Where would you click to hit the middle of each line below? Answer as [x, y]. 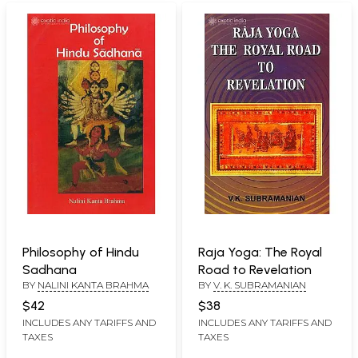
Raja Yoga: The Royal [260, 252]
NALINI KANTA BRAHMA [93, 284]
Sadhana [50, 269]
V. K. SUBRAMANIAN [260, 284]
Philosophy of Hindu [81, 252]
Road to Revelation [255, 269]
